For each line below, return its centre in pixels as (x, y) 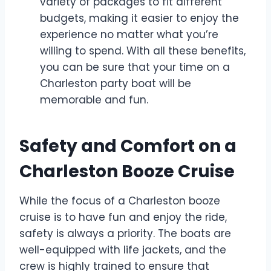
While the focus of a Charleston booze (120, 201)
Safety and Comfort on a (128, 146)
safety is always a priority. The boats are (125, 233)
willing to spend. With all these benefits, (143, 51)
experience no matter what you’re (129, 34)
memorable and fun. (94, 100)
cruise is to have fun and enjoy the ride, (123, 217)
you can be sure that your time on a (135, 67)
